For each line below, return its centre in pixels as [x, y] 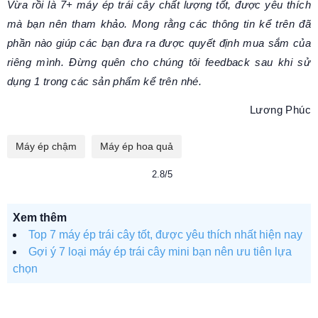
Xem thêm [40, 217]
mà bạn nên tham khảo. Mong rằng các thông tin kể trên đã [159, 24]
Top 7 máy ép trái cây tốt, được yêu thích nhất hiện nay [165, 234]
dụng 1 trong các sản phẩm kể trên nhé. [106, 82]
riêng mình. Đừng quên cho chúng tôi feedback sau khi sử [159, 62]
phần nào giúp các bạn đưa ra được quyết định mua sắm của [159, 43]
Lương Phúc [280, 110]
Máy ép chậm [46, 146]
